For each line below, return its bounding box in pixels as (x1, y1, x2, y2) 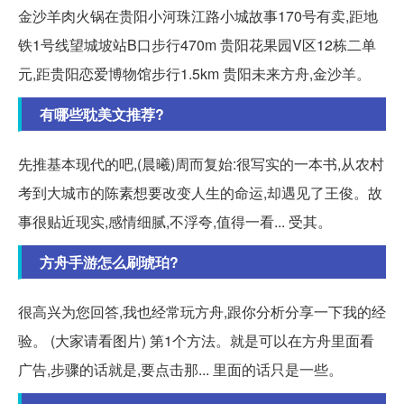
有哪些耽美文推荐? (40, 104, 164, 125)
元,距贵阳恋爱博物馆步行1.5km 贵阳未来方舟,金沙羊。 (18, 63, 371, 85)
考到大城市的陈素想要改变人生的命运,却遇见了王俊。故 (18, 182, 382, 204)
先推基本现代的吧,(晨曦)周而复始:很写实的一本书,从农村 (18, 153, 384, 175)
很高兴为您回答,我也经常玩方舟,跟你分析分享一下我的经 (18, 301, 386, 323)
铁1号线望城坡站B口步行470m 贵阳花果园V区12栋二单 (18, 34, 376, 56)
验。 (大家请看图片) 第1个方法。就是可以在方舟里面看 (18, 330, 374, 352)
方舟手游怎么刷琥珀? (40, 252, 179, 273)
